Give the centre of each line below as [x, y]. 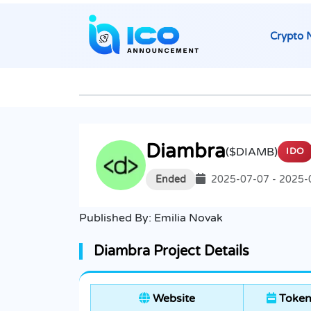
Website [173, 299]
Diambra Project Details [171, 252]
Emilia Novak [188, 218]
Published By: [117, 218]
